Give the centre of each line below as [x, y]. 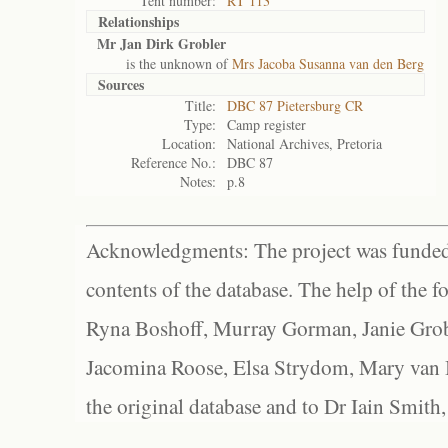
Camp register [266, 124]
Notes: [198, 181]
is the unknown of [164, 63]
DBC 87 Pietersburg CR [295, 105]
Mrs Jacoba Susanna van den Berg [328, 63]
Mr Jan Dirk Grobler [161, 43]
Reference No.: [173, 162]
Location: [189, 143]
